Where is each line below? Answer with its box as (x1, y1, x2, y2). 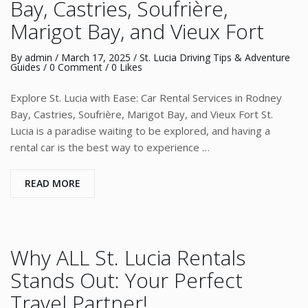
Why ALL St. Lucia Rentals (10, 243, 245, 272)
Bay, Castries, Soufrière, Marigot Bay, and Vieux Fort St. (10, 107, 273, 121)
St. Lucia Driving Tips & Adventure (140, 51, 290, 64)
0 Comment (49, 60, 102, 74)
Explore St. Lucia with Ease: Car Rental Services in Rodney (10, 91, 282, 104)
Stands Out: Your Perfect (10, 266, 243, 294)
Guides (10, 60, 41, 74)
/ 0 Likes (102, 60, 142, 74)
